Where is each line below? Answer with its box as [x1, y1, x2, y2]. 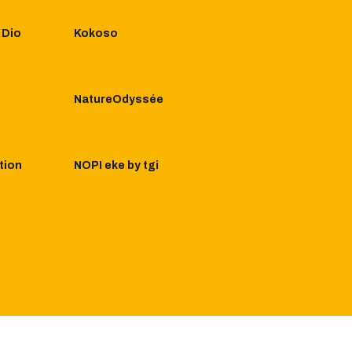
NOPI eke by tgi [74, 159, 159, 172]
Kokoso [74, 27, 118, 40]
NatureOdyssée [74, 93, 163, 106]
